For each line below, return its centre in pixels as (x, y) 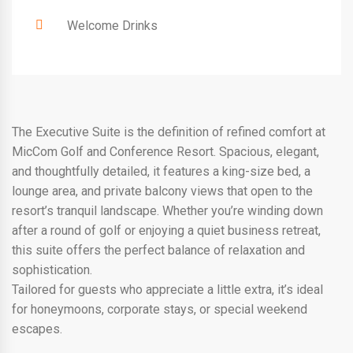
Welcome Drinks (112, 25)
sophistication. (52, 269)
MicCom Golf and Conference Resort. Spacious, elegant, (165, 151)
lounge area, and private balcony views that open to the (162, 191)
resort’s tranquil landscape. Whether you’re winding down (167, 210)
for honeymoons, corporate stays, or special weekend (160, 309)
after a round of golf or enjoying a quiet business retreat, (166, 230)
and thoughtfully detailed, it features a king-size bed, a (161, 171)
